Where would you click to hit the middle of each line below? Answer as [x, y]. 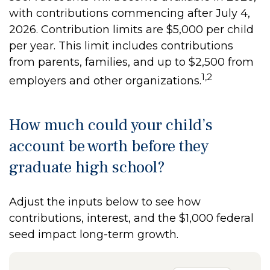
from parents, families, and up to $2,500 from [131, 62]
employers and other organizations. [105, 81]
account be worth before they [109, 146]
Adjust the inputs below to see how [105, 202]
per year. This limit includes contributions [121, 46]
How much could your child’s [111, 125]
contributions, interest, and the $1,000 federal [131, 218]
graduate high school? [87, 167]
